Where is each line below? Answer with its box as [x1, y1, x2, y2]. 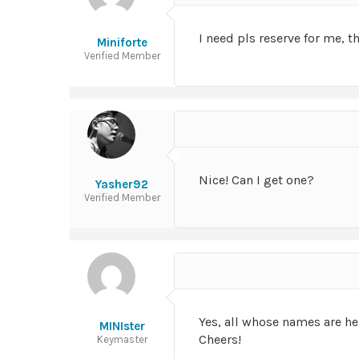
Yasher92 [95, 177, 148, 192]
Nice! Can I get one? [199, 172, 314, 188]
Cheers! [199, 332, 241, 347]
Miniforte [96, 35, 147, 50]
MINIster [99, 319, 145, 333]
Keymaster [96, 333, 147, 345]
